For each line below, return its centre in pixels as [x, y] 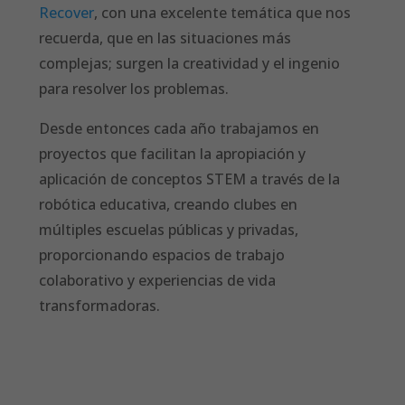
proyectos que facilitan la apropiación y [173, 154]
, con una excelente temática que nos [223, 13]
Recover [67, 13]
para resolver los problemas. [134, 89]
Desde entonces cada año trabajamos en [179, 129]
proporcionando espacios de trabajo [162, 255]
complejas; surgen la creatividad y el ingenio [190, 64]
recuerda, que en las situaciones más [165, 38]
